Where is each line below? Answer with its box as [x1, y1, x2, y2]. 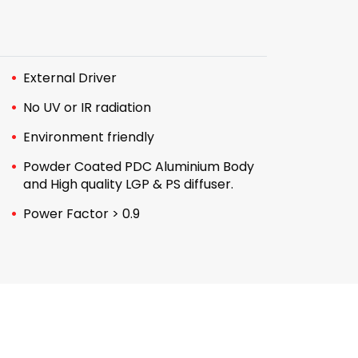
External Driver [22, 69, 117, 87]
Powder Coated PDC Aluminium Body [22, 157, 254, 176]
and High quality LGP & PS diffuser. [22, 175, 233, 193]
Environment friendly [22, 128, 154, 146]
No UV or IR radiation [22, 98, 151, 117]
